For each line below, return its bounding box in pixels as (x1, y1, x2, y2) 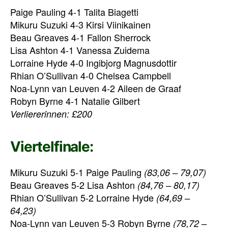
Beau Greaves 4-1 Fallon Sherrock (10, 30, 151, 44)
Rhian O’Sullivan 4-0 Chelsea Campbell (10, 68, 171, 82)
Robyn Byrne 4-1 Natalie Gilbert (10, 94, 140, 107)
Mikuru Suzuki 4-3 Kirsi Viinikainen (10, 17, 151, 31)
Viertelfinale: (10, 137, 93, 155)
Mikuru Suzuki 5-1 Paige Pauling (10, 165, 144, 179)
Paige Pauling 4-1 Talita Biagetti (10, 5, 138, 18)
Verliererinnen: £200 (10, 107, 92, 120)
